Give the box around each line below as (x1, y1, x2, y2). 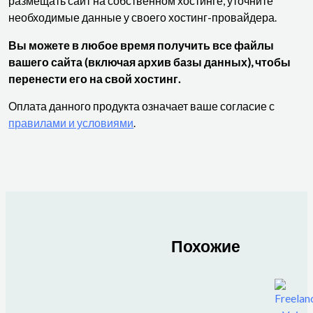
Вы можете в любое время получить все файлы (8, 38, 275, 52)
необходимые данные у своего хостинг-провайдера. (8, 11, 277, 24)
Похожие (170, 235, 240, 256)
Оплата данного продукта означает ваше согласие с (8, 100, 275, 113)
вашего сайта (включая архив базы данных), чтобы (8, 55, 291, 68)
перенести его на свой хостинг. (8, 72, 181, 85)
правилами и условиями (8, 117, 134, 130)
